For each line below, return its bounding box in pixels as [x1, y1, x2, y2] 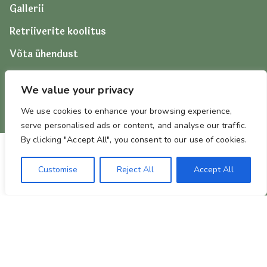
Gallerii [10, 1, 45, 17]
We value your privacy [21, 83, 134, 97]
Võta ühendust [10, 46, 79, 62]
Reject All [117, 164, 154, 175]
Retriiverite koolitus [10, 24, 107, 39]
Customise [38, 164, 78, 175]
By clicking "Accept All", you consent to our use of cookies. [21, 134, 247, 145]
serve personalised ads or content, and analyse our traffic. [21, 120, 247, 131]
